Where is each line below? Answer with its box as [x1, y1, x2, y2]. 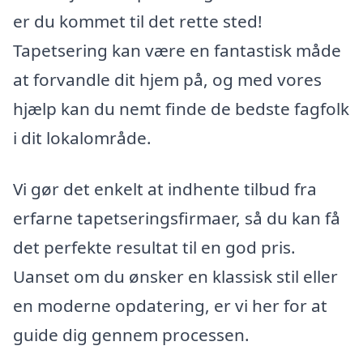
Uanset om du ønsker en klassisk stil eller [13, 265, 338, 288]
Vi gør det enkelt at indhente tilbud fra [13, 177, 317, 201]
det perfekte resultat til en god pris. [13, 236, 296, 259]
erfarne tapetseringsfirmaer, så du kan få [13, 207, 340, 230]
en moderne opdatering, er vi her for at [13, 294, 327, 318]
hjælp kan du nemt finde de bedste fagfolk [13, 96, 349, 120]
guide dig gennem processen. [13, 323, 250, 347]
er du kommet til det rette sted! [13, 9, 263, 32]
